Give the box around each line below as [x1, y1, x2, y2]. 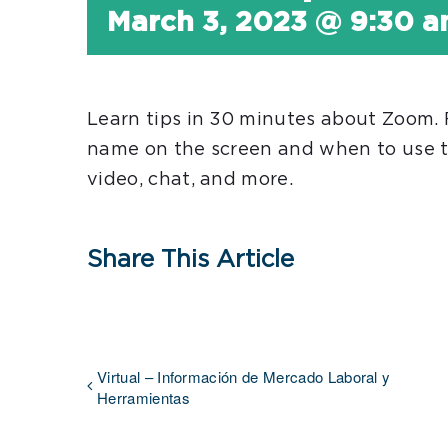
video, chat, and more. [87, 171, 294, 189]
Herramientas [97, 387, 190, 408]
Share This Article [87, 248, 294, 272]
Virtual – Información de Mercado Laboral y [97, 366, 391, 387]
